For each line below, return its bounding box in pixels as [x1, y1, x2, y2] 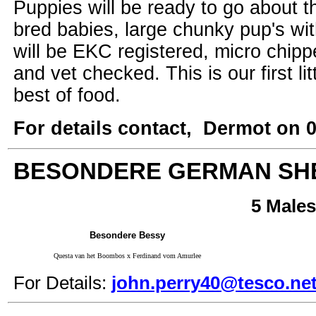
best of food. [13, 85, 121, 106]
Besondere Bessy [89, 230, 165, 241]
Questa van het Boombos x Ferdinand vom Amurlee [53, 252, 201, 260]
